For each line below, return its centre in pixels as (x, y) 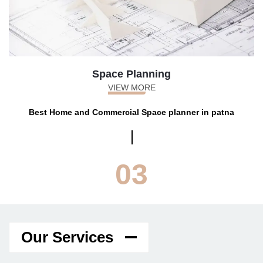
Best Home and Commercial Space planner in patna (131, 112)
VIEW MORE (131, 87)
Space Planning (131, 74)
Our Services (67, 237)
